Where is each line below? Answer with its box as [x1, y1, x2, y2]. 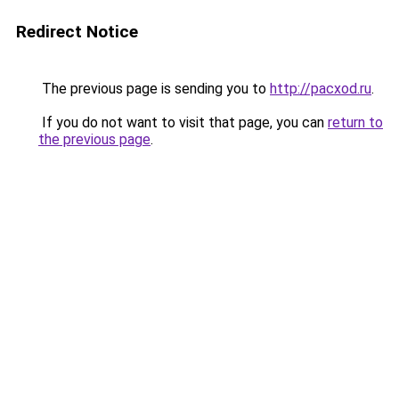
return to [328, 114, 383, 131]
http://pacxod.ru [270, 80, 371, 97]
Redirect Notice [16, 21, 138, 42]
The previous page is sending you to [38, 80, 270, 97]
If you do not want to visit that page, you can [38, 114, 328, 131]
